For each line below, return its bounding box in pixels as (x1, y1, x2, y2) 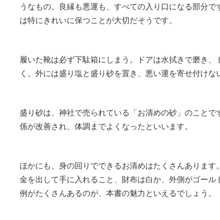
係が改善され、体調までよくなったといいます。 (20, 122, 193, 131)
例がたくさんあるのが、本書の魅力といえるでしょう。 (20, 189, 217, 197)
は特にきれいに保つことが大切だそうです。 (20, 16, 177, 25)
